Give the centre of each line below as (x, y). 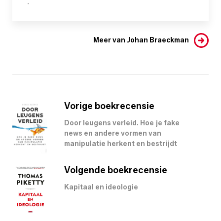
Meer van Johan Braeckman (141, 40)
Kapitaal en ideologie (101, 187)
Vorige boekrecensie (109, 106)
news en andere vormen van (113, 133)
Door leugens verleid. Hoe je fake (122, 123)
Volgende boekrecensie (116, 170)
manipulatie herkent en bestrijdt (121, 144)
